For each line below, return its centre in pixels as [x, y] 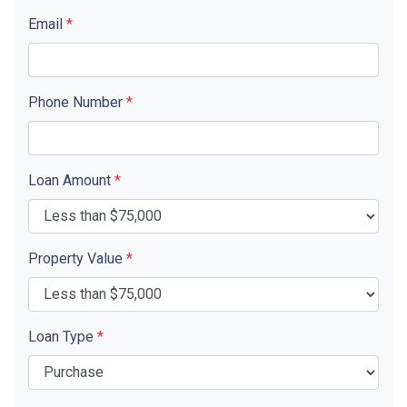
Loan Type [63, 336]
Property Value [77, 258]
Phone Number [77, 102]
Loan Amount [71, 180]
